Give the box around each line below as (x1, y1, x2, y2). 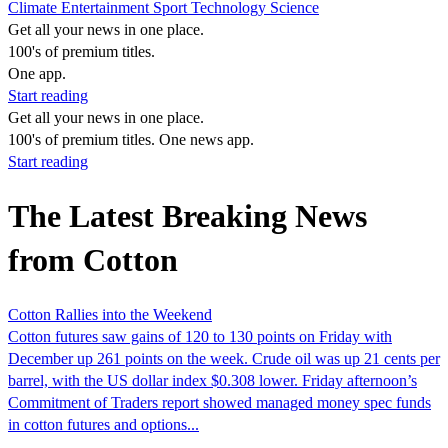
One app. (8, 65, 66, 82)
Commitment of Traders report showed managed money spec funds (8, 393, 431, 411)
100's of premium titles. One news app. (8, 131, 254, 148)
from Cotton (8, 242, 178, 279)
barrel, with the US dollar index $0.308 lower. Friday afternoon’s (8, 371, 417, 389)
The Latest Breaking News (8, 198, 367, 235)
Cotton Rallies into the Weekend (8, 305, 212, 323)
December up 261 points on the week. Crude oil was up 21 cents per (8, 349, 440, 367)
